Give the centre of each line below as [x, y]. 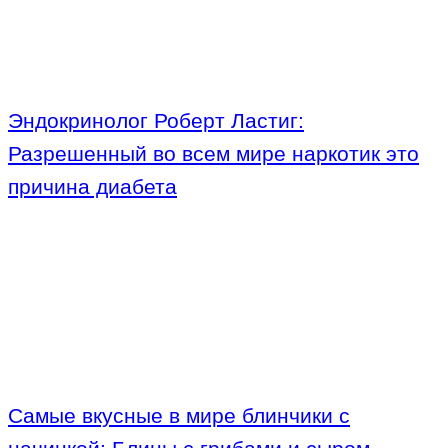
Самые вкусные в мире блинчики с [179, 416]
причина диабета [92, 187]
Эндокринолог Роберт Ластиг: [156, 121]
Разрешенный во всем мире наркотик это [213, 154]
